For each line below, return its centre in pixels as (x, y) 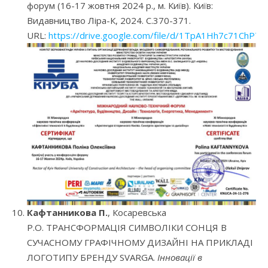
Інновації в (180, 258)
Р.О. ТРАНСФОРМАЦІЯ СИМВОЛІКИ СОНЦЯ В (127, 228)
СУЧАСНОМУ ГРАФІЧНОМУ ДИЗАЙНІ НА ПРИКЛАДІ (140, 243)
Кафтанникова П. (67, 213)
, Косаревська (137, 213)
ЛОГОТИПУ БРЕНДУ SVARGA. (92, 258)
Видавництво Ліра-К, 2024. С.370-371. (109, 21)
